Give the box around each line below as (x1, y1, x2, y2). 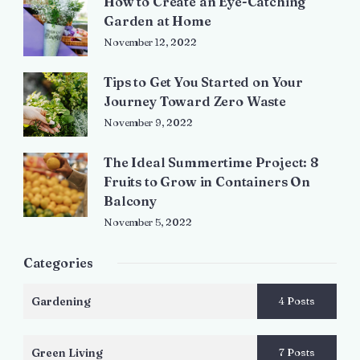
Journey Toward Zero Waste (104, 93, 286, 109)
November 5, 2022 (104, 216, 192, 228)
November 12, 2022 (104, 36, 197, 48)
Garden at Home (104, 13, 211, 29)
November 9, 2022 (104, 117, 193, 129)
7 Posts (279, 346, 315, 358)
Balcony (104, 193, 157, 209)
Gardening (31, 294, 91, 309)
